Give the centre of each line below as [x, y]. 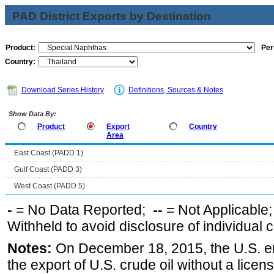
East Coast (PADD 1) [49, 153]
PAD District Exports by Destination [112, 16]
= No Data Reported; [83, 210]
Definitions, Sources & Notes [176, 90]
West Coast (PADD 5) [50, 186]
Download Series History [63, 90]
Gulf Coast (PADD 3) [48, 169]
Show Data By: [31, 114]
